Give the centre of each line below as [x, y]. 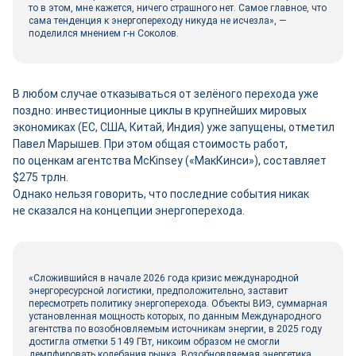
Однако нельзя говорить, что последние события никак [161, 194]
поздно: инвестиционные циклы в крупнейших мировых [160, 110]
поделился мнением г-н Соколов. [104, 33]
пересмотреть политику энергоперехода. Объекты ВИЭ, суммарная [178, 304]
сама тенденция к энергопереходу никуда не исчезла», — [157, 21]
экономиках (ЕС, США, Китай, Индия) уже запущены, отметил [174, 127]
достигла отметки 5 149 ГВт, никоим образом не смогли [154, 342]
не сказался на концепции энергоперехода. [129, 211]
